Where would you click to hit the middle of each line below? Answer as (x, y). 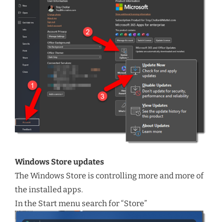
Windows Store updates (59, 162)
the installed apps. (49, 189)
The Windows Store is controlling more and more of (109, 175)
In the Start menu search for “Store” (81, 203)
